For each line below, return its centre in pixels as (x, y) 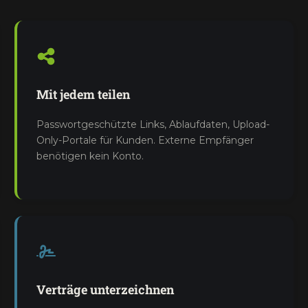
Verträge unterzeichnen (106, 289)
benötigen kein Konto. (90, 156)
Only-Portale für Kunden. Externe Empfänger (145, 140)
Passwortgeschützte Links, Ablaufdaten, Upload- (153, 124)
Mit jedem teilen (84, 94)
